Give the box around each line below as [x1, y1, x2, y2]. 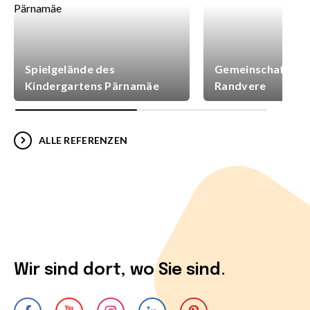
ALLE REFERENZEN [39, 134, 128, 147]
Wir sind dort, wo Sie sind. [14, 261, 226, 279]
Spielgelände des [25, 62, 116, 75]
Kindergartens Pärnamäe [25, 78, 160, 92]
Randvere [215, 78, 266, 92]
